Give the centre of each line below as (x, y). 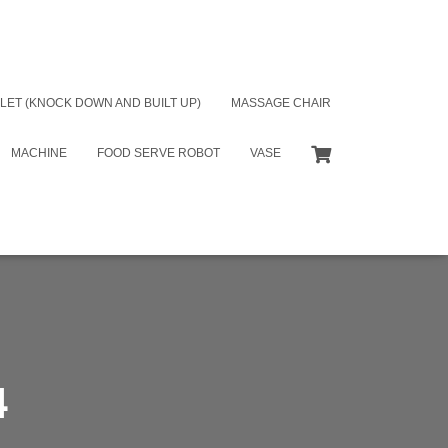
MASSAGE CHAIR (281, 102)
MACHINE (39, 152)
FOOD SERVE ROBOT (158, 152)
